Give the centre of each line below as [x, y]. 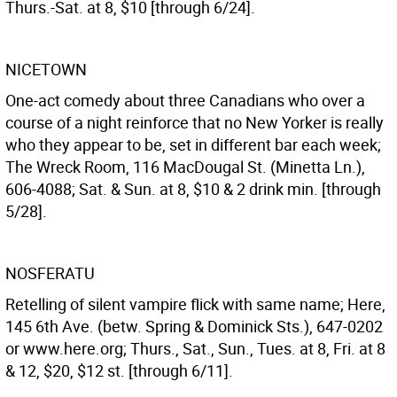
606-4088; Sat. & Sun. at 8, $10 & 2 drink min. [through [193, 189]
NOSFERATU [50, 273]
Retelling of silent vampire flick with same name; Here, [195, 304]
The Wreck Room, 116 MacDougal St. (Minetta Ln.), [185, 167]
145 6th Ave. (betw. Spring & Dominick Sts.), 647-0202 [194, 326]
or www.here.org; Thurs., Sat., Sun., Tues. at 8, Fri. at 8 [195, 348]
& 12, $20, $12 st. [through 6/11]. [119, 370]
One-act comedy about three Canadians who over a [185, 100]
